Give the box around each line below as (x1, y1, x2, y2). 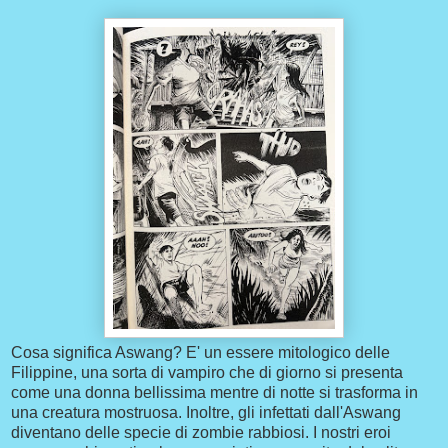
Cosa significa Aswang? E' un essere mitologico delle (11, 344, 390, 362)
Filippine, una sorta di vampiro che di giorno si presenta (11, 364, 403, 382)
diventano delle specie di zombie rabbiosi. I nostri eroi (11, 424, 391, 442)
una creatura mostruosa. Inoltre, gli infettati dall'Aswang (11, 404, 401, 422)
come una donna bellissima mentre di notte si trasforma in (11, 384, 418, 402)
